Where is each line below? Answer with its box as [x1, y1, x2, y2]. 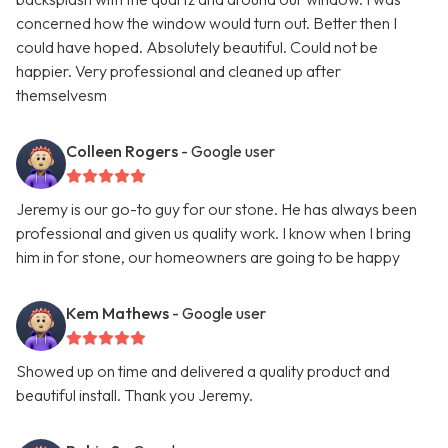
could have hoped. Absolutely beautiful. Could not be [16, 37, 378, 58]
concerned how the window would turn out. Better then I [16, 13, 397, 34]
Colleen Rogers [66, 141, 178, 162]
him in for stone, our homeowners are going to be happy [16, 247, 400, 268]
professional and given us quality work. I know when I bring [16, 223, 411, 244]
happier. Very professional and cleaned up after [16, 61, 341, 82]
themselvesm [16, 85, 107, 106]
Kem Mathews [66, 303, 169, 324]
